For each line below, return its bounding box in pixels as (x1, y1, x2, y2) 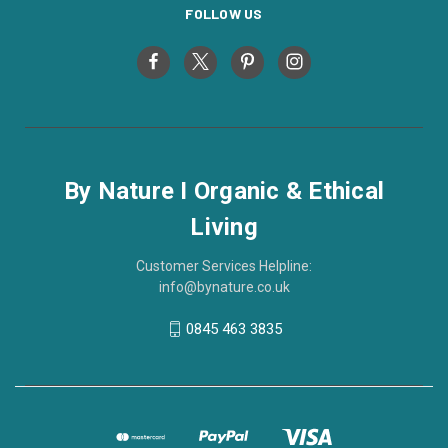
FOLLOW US (185, 4, 263, 22)
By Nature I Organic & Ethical (63, 176, 385, 205)
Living (190, 212, 258, 241)
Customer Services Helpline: (136, 257, 312, 274)
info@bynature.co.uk (158, 278, 290, 295)
